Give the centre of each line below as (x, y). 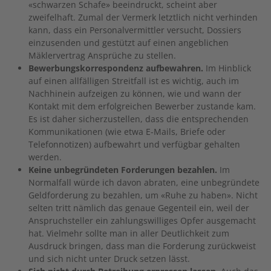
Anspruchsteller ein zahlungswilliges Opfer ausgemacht (142, 220)
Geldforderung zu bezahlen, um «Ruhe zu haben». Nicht (143, 195)
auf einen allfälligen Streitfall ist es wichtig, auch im (134, 80)
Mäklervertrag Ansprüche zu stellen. (102, 55)
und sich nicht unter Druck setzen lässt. (109, 258)
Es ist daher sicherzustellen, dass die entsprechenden (139, 119)
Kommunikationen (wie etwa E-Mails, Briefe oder (127, 131)
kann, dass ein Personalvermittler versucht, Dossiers (135, 30)
